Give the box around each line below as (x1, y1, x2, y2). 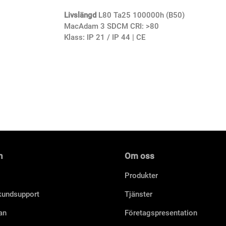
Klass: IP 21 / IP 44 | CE (64, 32, 145, 42)
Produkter (124, 171, 158, 181)
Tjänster (124, 190, 152, 199)
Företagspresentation (124, 208, 197, 218)
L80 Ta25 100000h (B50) (96, 10, 185, 20)
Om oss (125, 151, 155, 161)
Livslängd (64, 10, 96, 20)
